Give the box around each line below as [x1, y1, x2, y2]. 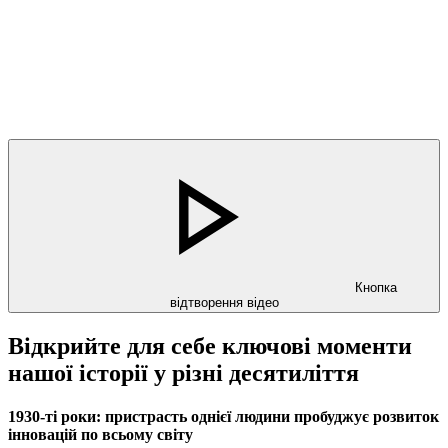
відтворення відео [169, 294, 279, 310]
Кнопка [355, 279, 397, 295]
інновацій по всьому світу [8, 426, 193, 444]
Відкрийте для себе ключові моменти [8, 332, 412, 359]
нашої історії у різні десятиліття [8, 359, 359, 386]
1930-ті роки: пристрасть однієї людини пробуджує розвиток [8, 408, 439, 426]
